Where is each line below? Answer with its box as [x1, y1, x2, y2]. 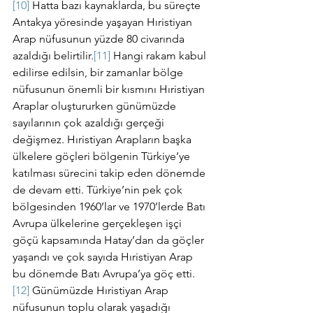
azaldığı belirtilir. [13, 49, 94, 62]
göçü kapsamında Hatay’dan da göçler [13, 233, 207, 247]
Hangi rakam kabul [110, 49, 209, 62]
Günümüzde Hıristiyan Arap [29, 284, 171, 297]
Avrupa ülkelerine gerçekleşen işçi [13, 217, 184, 230]
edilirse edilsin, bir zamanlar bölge [13, 66, 186, 79]
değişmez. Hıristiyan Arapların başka [13, 133, 194, 146]
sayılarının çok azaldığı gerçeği [13, 116, 167, 129]
